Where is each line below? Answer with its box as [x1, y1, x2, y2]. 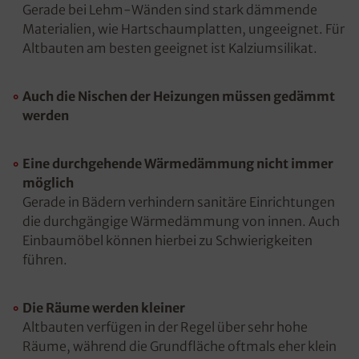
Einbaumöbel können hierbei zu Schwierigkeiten [22, 232, 313, 248]
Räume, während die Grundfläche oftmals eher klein [22, 338, 337, 354]
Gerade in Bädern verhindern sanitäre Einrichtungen [22, 194, 335, 210]
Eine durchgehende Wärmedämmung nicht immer [22, 155, 333, 171]
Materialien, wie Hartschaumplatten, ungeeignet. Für [22, 21, 345, 37]
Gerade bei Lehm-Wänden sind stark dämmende [22, 2, 317, 18]
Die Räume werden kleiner [22, 300, 185, 316]
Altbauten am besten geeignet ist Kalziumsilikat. [22, 40, 317, 56]
